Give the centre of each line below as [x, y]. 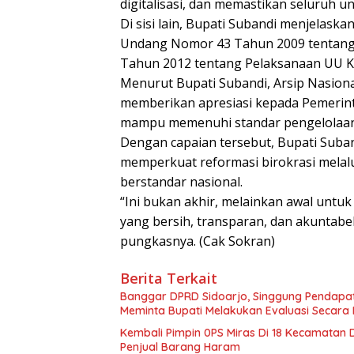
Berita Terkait [169, 278]
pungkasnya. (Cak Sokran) [198, 241]
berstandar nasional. [181, 181]
